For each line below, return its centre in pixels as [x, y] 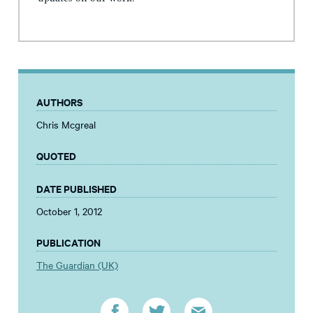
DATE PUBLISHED [77, 189]
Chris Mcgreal [66, 125]
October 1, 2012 [69, 211]
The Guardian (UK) [77, 265]
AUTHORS [59, 102]
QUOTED [56, 156]
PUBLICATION [68, 242]
